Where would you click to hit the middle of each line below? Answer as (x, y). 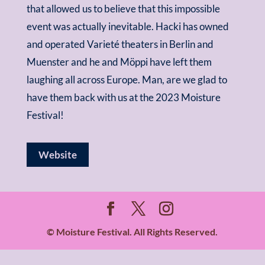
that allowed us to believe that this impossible (123, 9)
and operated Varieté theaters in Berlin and (120, 44)
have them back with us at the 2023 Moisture (123, 97)
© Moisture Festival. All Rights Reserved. (132, 232)
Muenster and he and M (78, 62)
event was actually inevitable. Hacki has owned (127, 26)
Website (57, 155)
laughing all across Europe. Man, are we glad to (127, 80)
